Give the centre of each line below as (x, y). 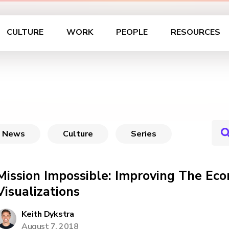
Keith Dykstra (48, 214)
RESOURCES (195, 32)
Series (144, 134)
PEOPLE (132, 32)
